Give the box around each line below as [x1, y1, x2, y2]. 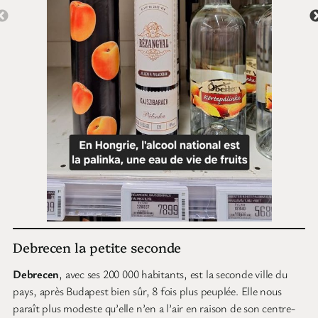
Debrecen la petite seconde [13, 237, 182, 256]
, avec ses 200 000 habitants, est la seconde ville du [59, 266, 287, 283]
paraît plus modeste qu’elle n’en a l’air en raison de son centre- [13, 300, 295, 317]
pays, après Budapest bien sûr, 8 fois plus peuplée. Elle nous [13, 283, 282, 300]
